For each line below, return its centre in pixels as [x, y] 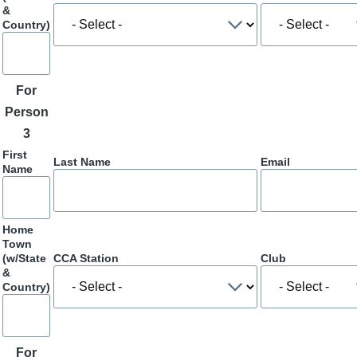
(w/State [24, 258]
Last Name [82, 161]
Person [26, 112]
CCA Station [86, 258]
